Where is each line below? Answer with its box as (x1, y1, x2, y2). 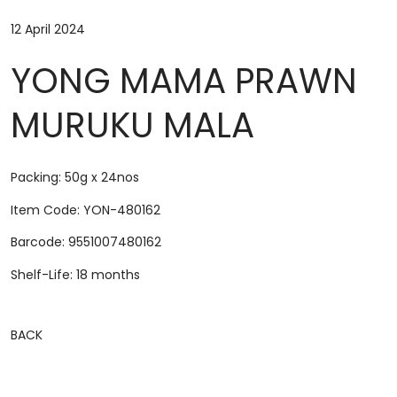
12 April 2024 (10, 19, 85, 38)
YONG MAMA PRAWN (10, 56, 357, 105)
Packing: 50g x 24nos (10, 168, 139, 187)
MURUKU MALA (10, 100, 254, 150)
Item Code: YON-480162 (10, 200, 160, 219)
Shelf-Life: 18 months (10, 265, 140, 284)
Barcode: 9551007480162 (10, 233, 161, 252)
